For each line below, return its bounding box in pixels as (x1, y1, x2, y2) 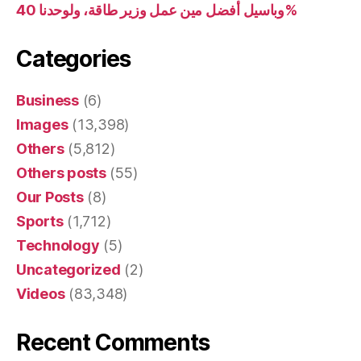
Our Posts (16, 188, 84, 205)
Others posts (16, 164, 106, 181)
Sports (16, 212, 64, 230)
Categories (16, 44, 131, 73)
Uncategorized (16, 260, 121, 278)
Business (16, 91, 79, 109)
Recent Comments (16, 328, 210, 356)
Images (16, 115, 68, 133)
